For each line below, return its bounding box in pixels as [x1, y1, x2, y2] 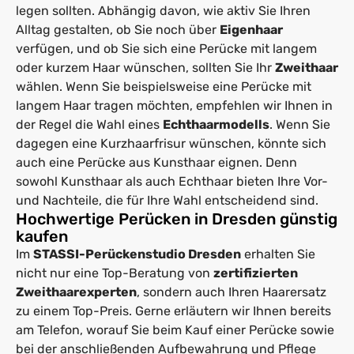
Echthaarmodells [163, 116, 269, 132]
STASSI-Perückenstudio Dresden [33, 246, 241, 262]
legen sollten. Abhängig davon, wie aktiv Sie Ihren [16, 2, 311, 18]
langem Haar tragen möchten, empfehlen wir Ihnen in [16, 97, 333, 113]
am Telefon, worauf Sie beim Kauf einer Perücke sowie [16, 322, 334, 337]
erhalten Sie [241, 246, 315, 262]
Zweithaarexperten [16, 284, 137, 299]
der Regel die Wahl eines [16, 116, 163, 132]
